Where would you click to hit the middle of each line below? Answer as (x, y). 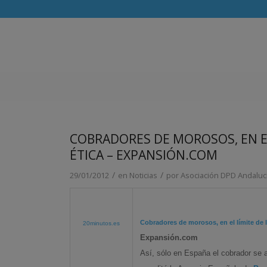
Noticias (144, 175)
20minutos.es (102, 223)
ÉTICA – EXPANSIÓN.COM (144, 155)
